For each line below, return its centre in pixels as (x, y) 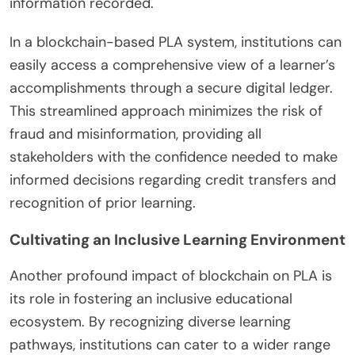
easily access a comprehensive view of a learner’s (172, 65)
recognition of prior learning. (103, 202)
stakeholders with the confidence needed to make (174, 157)
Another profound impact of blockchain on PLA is (171, 275)
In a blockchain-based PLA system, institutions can (176, 42)
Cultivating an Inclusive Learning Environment (177, 239)
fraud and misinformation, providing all (136, 134)
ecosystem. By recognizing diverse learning (150, 321)
